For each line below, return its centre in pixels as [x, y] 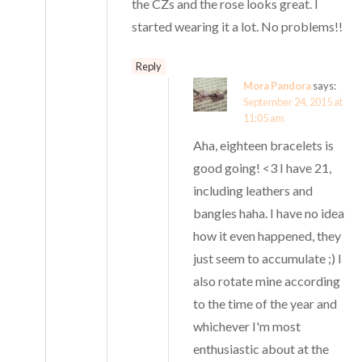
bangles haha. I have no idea [269, 213]
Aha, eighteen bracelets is [264, 145]
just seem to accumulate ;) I [268, 258]
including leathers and [253, 190]
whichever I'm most [247, 326]
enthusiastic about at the [261, 348]
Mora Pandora [278, 85]
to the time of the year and [265, 303]
